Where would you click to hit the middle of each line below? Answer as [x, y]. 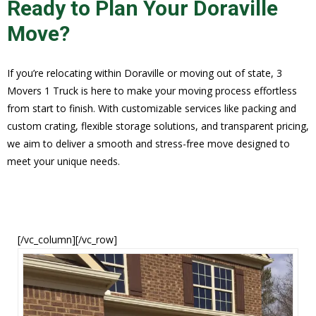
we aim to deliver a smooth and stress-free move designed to [148, 143]
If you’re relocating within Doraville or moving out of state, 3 [145, 73]
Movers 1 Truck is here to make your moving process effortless [152, 90]
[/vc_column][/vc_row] [67, 239]
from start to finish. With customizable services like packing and [152, 108]
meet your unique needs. [63, 161]
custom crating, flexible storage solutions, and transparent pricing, [158, 126]
